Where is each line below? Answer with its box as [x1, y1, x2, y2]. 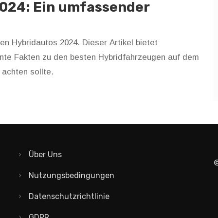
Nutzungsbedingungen [29, 171, 114, 180]
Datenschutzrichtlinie [29, 192, 109, 201]
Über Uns [29, 150, 62, 159]
